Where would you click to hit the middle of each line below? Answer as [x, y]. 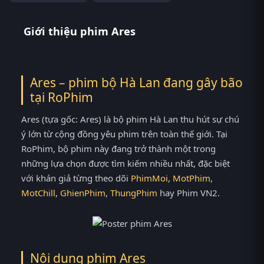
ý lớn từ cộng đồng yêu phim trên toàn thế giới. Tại [124, 134]
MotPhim [192, 178]
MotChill [38, 193]
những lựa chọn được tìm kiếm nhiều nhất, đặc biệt [126, 164]
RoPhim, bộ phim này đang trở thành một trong [118, 149]
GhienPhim [83, 193]
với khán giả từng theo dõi [76, 178]
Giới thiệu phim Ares [80, 32]
